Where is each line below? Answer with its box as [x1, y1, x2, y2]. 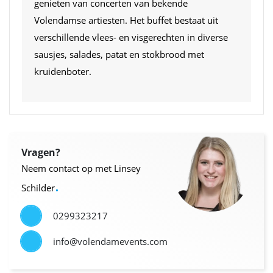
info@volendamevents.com [53, 235, 168, 247]
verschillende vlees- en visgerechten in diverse [34, 30, 228, 43]
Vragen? [21, 145, 60, 159]
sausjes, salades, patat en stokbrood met [34, 48, 204, 60]
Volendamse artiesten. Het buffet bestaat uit [34, 13, 218, 26]
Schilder [21, 181, 55, 194]
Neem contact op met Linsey [21, 161, 141, 174]
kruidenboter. [34, 65, 96, 77]
